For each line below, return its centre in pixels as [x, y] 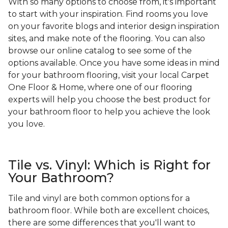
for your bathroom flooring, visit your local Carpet [109, 75]
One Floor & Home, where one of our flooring [100, 88]
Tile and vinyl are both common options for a [99, 198]
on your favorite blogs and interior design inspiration [114, 26]
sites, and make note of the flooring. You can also [107, 39]
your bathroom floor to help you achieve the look [109, 112]
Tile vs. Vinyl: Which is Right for [109, 165]
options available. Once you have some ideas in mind [114, 63]
